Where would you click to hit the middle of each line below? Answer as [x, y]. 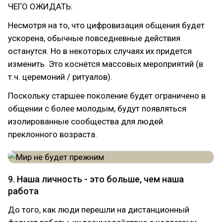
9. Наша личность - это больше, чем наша [96, 179]
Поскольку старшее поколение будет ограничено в [107, 96]
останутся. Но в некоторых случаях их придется [100, 51]
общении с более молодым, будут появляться [97, 109]
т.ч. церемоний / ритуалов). [60, 77]
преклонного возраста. [53, 134]
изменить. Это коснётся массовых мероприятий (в [106, 64]
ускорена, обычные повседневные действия [94, 38]
